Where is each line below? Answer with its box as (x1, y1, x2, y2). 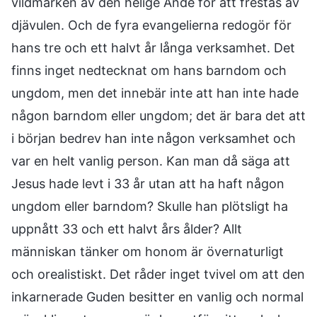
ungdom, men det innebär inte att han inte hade (11, 86, 299, 100)
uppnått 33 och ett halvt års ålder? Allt (11, 221, 242, 236)
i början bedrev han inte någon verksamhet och (11, 131, 296, 146)
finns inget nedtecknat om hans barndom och (11, 63, 287, 78)
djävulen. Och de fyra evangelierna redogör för (11, 18, 292, 33)
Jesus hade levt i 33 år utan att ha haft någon (11, 176, 284, 191)
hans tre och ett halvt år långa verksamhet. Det (11, 40, 295, 55)
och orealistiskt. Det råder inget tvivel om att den (11, 267, 305, 282)
